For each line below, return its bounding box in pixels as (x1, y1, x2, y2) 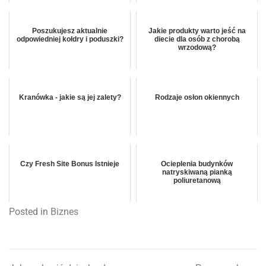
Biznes (50, 205, 78, 217)
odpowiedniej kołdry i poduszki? (16, 34, 123, 43)
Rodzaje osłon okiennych (154, 93, 239, 102)
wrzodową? (178, 43, 216, 52)
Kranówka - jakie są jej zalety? (18, 93, 121, 102)
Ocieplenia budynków (161, 159, 233, 168)
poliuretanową (173, 176, 221, 185)
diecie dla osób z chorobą (154, 34, 240, 43)
